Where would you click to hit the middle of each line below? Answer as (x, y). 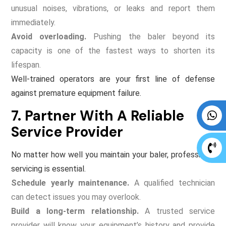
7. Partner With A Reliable (98, 116)
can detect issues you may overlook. (76, 197)
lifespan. (26, 65)
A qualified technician (172, 183)
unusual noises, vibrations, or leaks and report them (113, 8)
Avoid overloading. (49, 36)
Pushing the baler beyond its (151, 36)
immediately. (33, 22)
